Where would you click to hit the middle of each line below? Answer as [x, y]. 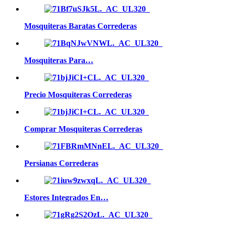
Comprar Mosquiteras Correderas [83, 129]
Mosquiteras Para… [59, 60]
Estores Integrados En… [66, 197]
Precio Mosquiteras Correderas [78, 94]
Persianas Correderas [61, 163]
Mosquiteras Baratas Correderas [80, 26]
